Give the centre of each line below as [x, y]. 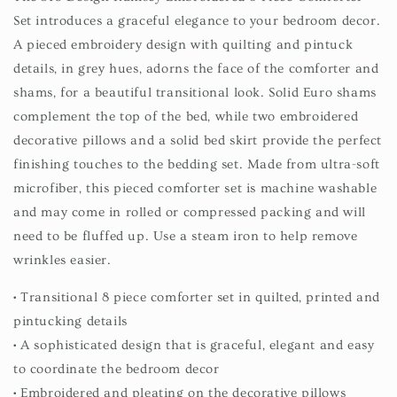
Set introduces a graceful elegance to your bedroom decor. [197, 20]
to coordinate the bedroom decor [117, 369]
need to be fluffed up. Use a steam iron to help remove [186, 236]
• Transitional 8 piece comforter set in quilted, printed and [197, 297]
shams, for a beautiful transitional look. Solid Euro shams [195, 92]
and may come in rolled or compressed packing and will [190, 212]
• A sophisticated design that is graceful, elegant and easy [194, 345]
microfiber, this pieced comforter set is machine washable [195, 188]
